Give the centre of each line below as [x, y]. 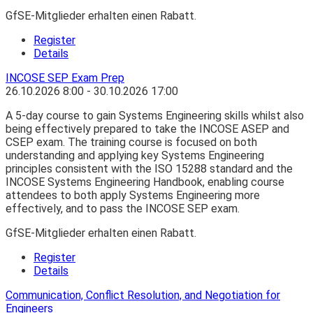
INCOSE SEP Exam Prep [65, 78]
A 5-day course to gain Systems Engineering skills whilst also [155, 116]
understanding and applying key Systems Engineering [135, 156]
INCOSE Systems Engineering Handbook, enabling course [145, 182]
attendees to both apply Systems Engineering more [133, 196]
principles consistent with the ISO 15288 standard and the [149, 169]
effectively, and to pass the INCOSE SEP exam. [123, 209]
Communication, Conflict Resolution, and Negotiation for [143, 296]
